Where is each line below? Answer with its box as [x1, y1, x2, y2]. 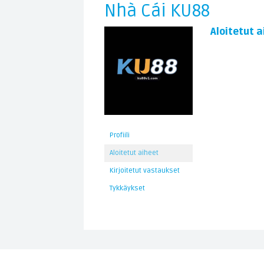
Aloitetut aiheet [110, 148, 159, 157]
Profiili [110, 131, 130, 140]
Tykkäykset [110, 184, 145, 193]
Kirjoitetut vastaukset [110, 166, 180, 175]
